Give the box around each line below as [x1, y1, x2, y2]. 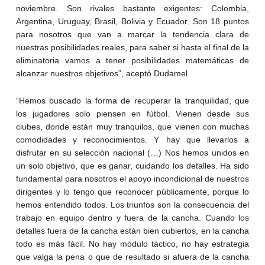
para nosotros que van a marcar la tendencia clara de [15, 30, 250, 40]
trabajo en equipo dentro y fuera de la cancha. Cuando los [15, 213, 250, 223]
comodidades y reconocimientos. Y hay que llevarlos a [15, 135, 250, 145]
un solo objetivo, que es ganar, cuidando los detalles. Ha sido [15, 161, 250, 171]
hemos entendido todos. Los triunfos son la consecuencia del [15, 200, 250, 210]
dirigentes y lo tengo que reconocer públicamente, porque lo [15, 187, 250, 197]
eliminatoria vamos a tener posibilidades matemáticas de [15, 56, 250, 66]
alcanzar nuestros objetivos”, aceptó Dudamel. [15, 69, 190, 79]
